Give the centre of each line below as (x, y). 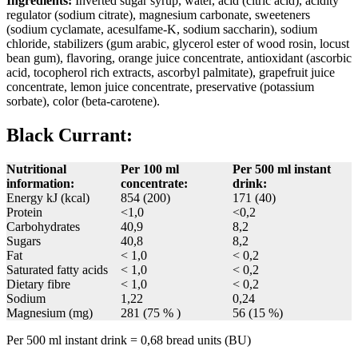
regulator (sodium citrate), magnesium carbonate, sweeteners (158, 15)
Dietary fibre (38, 284)
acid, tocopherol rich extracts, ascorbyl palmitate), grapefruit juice (171, 73)
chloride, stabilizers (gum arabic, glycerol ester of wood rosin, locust (178, 44)
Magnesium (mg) (50, 312)
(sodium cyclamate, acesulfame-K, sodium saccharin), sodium (162, 30)
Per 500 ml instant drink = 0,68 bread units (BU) (129, 340)
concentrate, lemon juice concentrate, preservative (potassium (160, 87)
